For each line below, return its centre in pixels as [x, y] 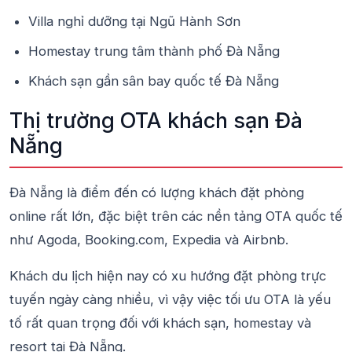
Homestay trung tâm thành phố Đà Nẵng [154, 51]
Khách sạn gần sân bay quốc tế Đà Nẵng [154, 81]
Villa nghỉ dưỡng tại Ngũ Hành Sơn [134, 21]
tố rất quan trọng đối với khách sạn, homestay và [160, 323]
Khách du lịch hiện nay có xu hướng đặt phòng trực [168, 276]
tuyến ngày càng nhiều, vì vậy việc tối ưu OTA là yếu [170, 299]
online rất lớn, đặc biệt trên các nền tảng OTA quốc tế [176, 216]
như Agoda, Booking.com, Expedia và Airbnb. [149, 240]
